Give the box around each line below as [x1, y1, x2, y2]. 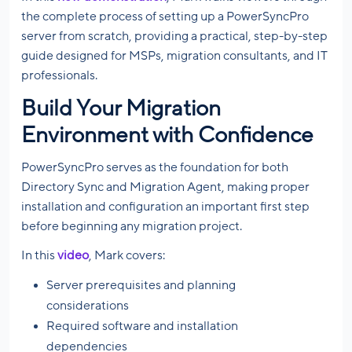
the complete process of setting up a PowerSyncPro [21, 9, 309, 24]
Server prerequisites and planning [46, 278, 236, 293]
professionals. [21, 68, 97, 83]
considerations [46, 299, 129, 313]
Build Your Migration [21, 97, 221, 121]
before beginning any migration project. [21, 219, 242, 234]
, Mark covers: [89, 248, 165, 263]
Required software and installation [46, 319, 238, 334]
